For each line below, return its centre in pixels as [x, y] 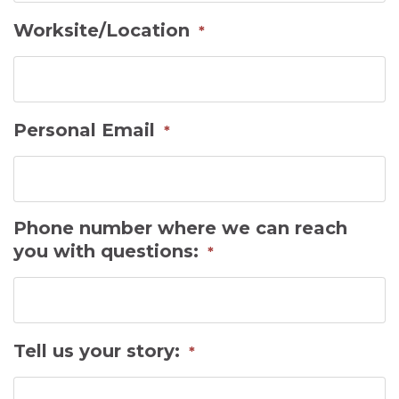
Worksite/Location [102, 30]
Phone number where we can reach [180, 228]
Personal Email [84, 130]
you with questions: [106, 251]
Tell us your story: [97, 350]
